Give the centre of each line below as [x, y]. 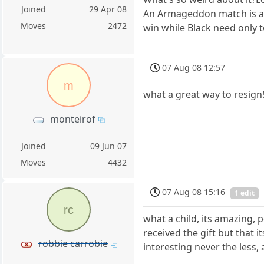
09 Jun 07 [109, 146]
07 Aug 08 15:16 [194, 192]
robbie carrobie [73, 244]
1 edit [245, 193]
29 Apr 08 [108, 9]
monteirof [73, 119]
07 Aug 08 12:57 [194, 67]
